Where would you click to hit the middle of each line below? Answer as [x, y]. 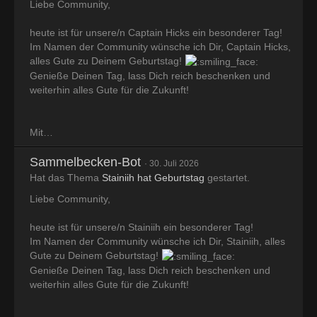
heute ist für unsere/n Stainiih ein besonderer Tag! [142, 227]
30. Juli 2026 [174, 163]
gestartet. [227, 177]
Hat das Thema [66, 177]
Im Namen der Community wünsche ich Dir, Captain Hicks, [160, 46]
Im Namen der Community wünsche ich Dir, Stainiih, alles [157, 241]
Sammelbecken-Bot [85, 162]
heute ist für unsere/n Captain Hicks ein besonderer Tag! [156, 32]
